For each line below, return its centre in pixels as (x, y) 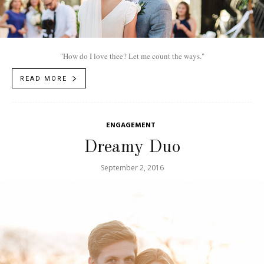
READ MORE (44, 79)
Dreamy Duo (132, 148)
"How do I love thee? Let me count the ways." (132, 56)
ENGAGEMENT (131, 126)
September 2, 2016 (132, 168)
